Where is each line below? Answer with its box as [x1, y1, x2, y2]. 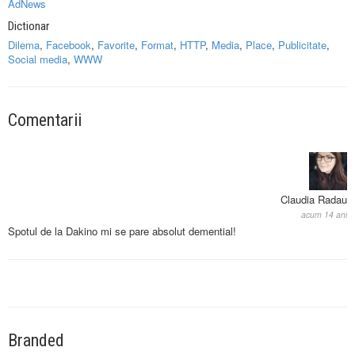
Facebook [46, 37, 91, 53]
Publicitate [278, 37, 326, 53]
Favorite [97, 37, 135, 53]
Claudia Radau [281, 192, 347, 208]
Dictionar [8, 19, 49, 34]
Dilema [8, 37, 40, 53]
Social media [8, 52, 67, 67]
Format [141, 37, 174, 53]
